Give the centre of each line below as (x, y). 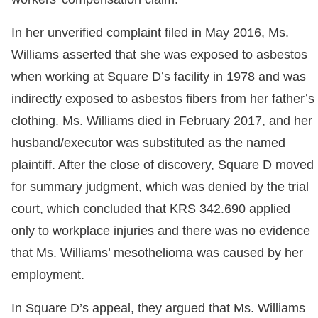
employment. (48, 275)
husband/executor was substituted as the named (148, 143)
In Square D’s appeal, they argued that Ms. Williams (158, 308)
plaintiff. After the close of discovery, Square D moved (163, 165)
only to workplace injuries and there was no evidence (161, 231)
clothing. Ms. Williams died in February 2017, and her (162, 121)
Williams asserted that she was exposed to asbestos (159, 55)
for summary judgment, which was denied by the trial (160, 187)
